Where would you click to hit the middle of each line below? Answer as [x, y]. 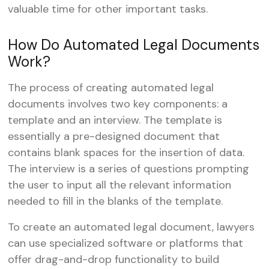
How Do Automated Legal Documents [134, 45]
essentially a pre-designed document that [114, 136]
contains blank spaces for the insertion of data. [126, 153]
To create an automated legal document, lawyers [131, 227]
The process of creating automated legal [111, 88]
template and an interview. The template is [115, 120]
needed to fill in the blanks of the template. [116, 201]
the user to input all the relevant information [120, 185]
